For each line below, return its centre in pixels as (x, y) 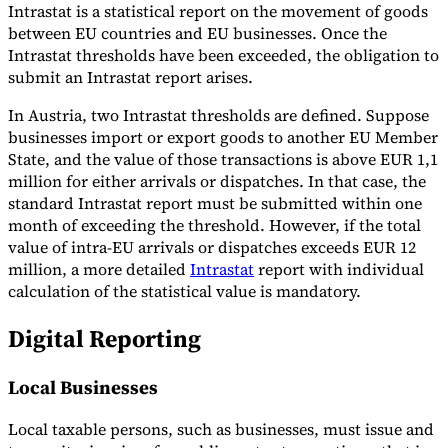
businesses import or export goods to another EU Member (223, 136)
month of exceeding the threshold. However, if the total (214, 224)
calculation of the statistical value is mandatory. (188, 290)
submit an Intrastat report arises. (134, 76)
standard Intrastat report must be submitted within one (215, 202)
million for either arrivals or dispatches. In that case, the (217, 180)
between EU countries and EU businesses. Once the (197, 32)
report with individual (339, 268)
